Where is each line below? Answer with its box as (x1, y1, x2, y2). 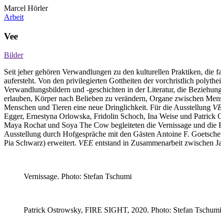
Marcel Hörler (4, 4, 48, 12)
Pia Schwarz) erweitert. (4, 139, 78, 147)
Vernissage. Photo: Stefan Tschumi (24, 172, 132, 181)
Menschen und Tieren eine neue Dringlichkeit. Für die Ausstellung (4, 103, 213, 112)
